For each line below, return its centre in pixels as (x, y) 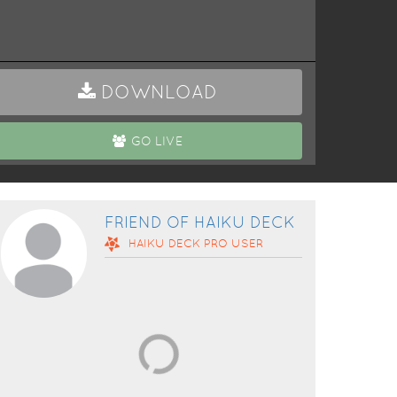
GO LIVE (156, 141)
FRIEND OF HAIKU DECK (199, 222)
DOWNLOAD (159, 92)
